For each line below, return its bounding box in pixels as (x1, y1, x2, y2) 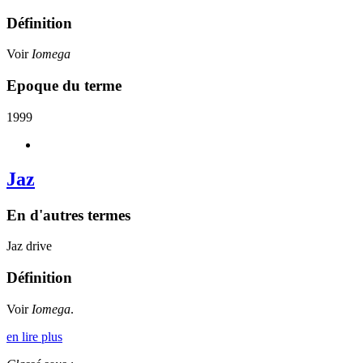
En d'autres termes (6, 206, 130, 224)
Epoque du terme (6, 76, 122, 94)
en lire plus (6, 329, 62, 344)
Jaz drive (6, 239, 52, 254)
